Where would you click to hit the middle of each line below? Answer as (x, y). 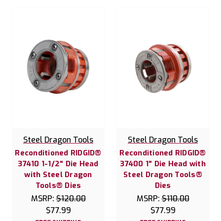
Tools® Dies (58, 185)
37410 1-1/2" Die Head (58, 164)
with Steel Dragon (58, 174)
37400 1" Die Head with (163, 164)
